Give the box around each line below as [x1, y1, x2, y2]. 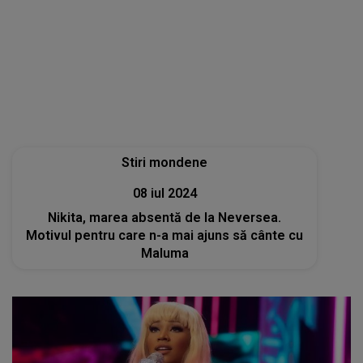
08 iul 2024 [132, 185, 197, 201]
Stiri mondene [122, 154, 208, 170]
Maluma [140, 245, 189, 261]
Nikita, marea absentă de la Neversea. [48, 209, 282, 225]
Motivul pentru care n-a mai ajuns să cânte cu [26, 227, 304, 243]
